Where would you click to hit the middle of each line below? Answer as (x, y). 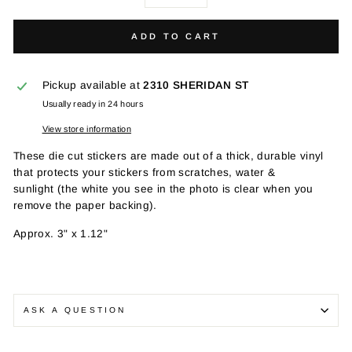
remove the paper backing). (85, 205)
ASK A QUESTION (75, 310)
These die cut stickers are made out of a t (122, 156)
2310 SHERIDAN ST (196, 85)
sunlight (36, 189)
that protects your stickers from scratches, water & (145, 172)
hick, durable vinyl (277, 156)
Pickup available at (93, 85)
